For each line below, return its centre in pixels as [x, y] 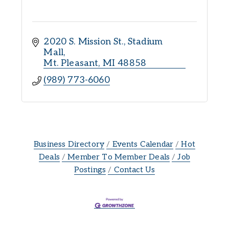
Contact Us [134, 170]
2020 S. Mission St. [84, 41]
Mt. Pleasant [71, 63]
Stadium [145, 41]
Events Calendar [143, 144]
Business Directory [69, 144]
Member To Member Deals [119, 157]
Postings [90, 170]
